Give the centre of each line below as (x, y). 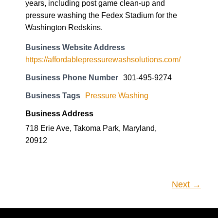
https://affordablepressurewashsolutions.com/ (103, 21)
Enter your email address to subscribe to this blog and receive (102, 209)
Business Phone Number (72, 39)
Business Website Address (75, 9)
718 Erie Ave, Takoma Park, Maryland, (91, 90)
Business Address (59, 75)
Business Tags (53, 57)
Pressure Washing (117, 57)
